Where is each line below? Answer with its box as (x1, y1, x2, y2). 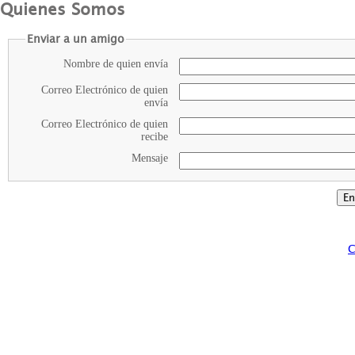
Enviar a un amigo (26, 32, 124, 46)
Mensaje (131, 151, 168, 164)
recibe (140, 130, 168, 143)
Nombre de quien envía (63, 57, 168, 70)
